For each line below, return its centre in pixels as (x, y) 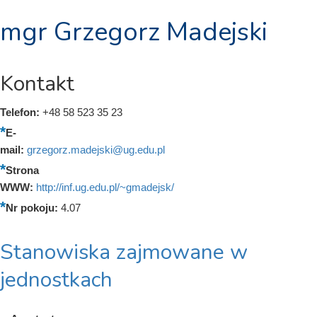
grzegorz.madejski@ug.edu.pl (96, 150)
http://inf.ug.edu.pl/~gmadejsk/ (105, 187)
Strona (22, 170)
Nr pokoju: (33, 208)
